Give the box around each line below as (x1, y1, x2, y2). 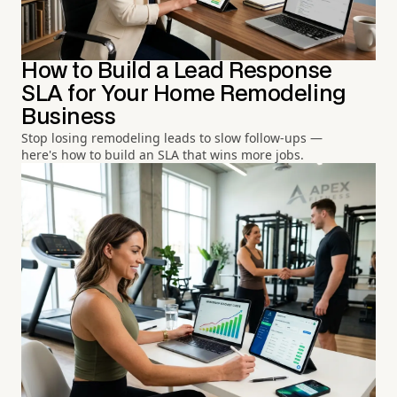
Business (21, 106, 116, 128)
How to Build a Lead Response (21, 60, 332, 82)
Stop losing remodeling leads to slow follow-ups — (21, 128, 323, 146)
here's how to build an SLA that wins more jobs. (21, 145, 304, 163)
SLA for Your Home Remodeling (21, 83, 346, 105)
